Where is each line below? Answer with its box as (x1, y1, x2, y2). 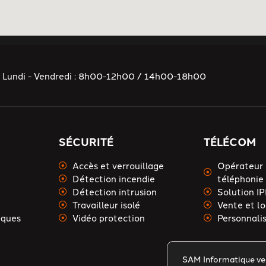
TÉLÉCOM (204, 134, 256, 150)
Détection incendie (72, 172, 155, 185)
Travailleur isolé (72, 198, 140, 211)
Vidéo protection (72, 211, 145, 224)
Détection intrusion (72, 185, 157, 198)
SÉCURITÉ (59, 134, 114, 150)
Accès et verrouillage (72, 159, 164, 172)
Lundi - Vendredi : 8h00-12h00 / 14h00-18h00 (2, 69, 206, 82)
